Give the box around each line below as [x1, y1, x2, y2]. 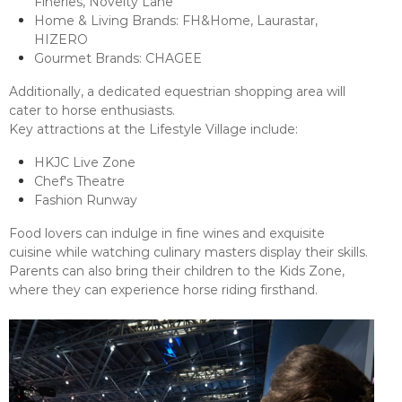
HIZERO [34, 31, 88, 48]
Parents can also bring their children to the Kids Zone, [9, 262, 345, 280]
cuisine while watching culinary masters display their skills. [9, 243, 368, 261]
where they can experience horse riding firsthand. [9, 281, 318, 299]
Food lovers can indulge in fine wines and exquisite [9, 224, 325, 242]
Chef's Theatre [34, 172, 125, 190]
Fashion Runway [34, 191, 141, 209]
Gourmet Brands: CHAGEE [34, 49, 202, 67]
